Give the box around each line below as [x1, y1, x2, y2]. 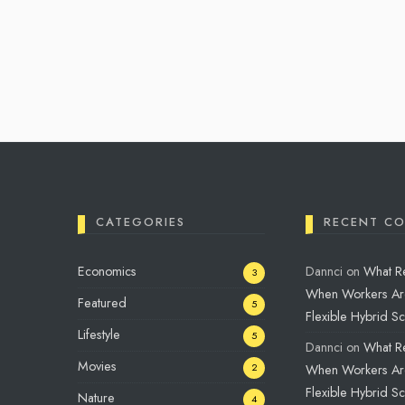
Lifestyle [78, 325, 120, 344]
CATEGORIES [96, 213, 185, 231]
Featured [78, 294, 127, 313]
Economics [78, 262, 137, 281]
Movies [78, 357, 117, 376]
